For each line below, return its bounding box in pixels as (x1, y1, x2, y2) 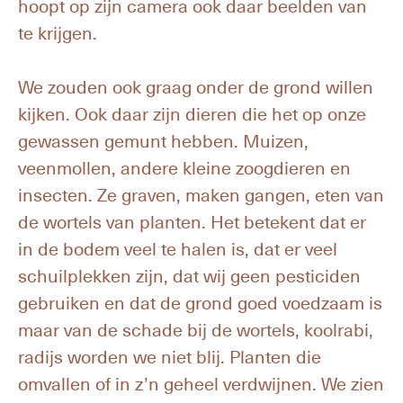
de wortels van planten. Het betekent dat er (18, 208, 366, 235)
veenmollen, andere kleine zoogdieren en (18, 154, 351, 181)
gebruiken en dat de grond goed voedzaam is (18, 289, 382, 316)
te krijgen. (18, 19, 97, 46)
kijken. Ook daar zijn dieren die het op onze (18, 100, 366, 127)
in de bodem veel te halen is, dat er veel (18, 235, 337, 262)
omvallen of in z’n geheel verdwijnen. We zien (18, 370, 384, 397)
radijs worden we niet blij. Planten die (18, 343, 321, 370)
